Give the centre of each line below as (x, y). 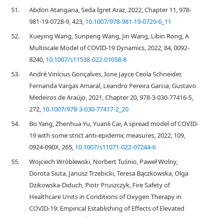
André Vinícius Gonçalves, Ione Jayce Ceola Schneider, (106, 74)
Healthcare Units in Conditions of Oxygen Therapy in (105, 197)
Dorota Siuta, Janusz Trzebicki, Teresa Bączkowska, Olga (109, 173)
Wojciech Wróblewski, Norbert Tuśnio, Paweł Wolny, (103, 162)
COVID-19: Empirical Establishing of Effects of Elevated (107, 208)
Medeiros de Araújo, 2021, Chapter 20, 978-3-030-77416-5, (111, 97)
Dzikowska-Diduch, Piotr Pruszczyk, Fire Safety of (100, 185)
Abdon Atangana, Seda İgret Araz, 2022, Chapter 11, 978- (110, 10)
